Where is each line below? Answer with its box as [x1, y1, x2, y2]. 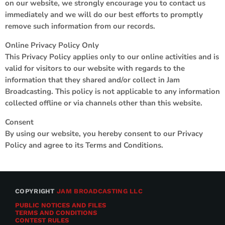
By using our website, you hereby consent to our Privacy [5, 129, 203, 139]
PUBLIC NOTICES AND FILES [15, 201, 106, 209]
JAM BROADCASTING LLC [57, 187, 143, 195]
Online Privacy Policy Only [5, 40, 99, 50]
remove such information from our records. [5, 21, 155, 31]
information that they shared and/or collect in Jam [5, 75, 180, 85]
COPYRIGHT [15, 187, 57, 195]
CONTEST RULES [15, 216, 69, 224]
